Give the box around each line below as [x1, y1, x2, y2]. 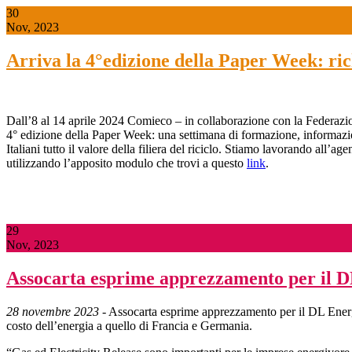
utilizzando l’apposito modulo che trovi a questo [6, 156, 247, 170]
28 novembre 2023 [6, 304, 99, 318]
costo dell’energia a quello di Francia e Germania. [6, 318, 252, 332]
